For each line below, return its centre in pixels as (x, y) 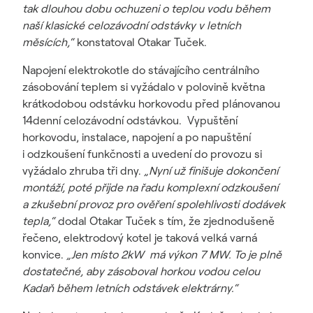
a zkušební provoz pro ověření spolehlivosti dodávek (154, 204)
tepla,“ (39, 221)
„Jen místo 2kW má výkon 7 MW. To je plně (174, 254)
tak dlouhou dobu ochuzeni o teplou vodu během (146, 8)
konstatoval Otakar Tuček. (142, 42)
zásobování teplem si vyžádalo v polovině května (144, 87)
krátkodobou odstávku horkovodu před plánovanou (151, 103)
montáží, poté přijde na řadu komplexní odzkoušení (150, 187)
